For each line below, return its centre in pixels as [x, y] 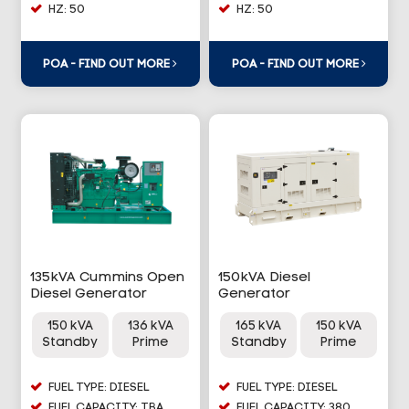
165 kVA [258, 326]
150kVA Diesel [264, 278]
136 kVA [150, 326]
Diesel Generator [88, 294]
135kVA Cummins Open [107, 278]
